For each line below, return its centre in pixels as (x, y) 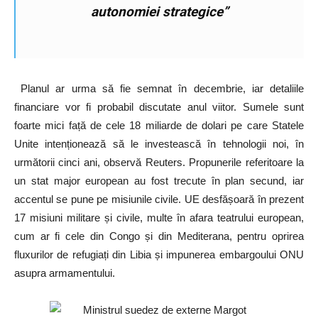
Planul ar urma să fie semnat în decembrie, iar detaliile (159, 88)
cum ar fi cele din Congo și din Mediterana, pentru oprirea (159, 236)
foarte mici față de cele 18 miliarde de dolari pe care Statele (159, 125)
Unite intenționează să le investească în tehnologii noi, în (159, 143)
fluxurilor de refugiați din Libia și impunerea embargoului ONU (159, 254)
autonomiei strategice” (160, 11)
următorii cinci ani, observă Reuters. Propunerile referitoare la (159, 162)
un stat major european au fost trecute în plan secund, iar (159, 180)
